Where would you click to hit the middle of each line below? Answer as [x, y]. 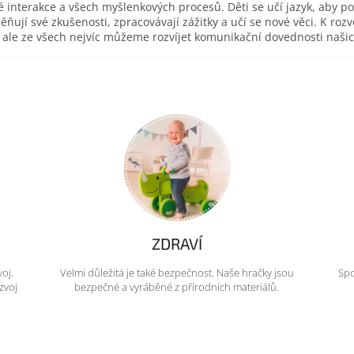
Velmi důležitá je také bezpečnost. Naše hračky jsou [177, 272]
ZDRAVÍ [177, 243]
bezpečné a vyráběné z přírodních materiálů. [177, 286]
